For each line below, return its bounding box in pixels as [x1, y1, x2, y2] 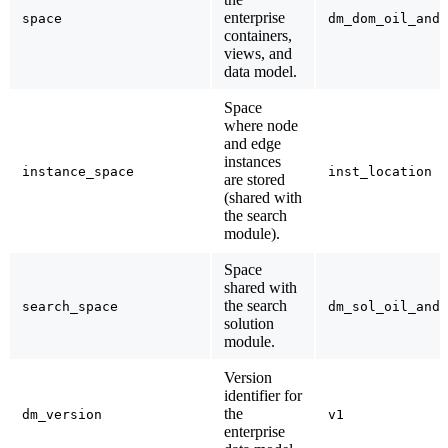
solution [224, 315, 274, 333]
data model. [224, 63, 297, 81]
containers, [224, 27, 292, 45]
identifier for [224, 387, 302, 405]
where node [224, 117, 298, 135]
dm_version [22, 407, 102, 423]
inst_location [328, 164, 432, 180]
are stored [224, 171, 285, 189]
